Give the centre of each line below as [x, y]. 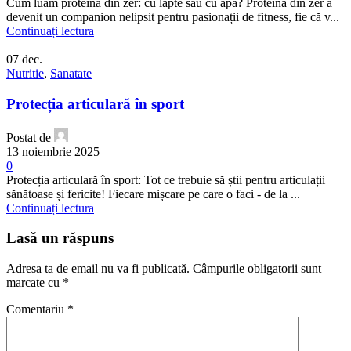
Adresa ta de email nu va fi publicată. [98, 269]
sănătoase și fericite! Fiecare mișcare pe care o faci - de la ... [153, 194]
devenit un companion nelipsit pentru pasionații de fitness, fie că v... [173, 17]
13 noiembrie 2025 [53, 151]
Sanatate [71, 74]
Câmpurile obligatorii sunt [257, 269]
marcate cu [34, 283]
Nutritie [25, 74]
